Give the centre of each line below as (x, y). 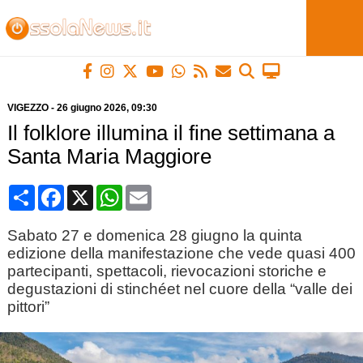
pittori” (28, 307)
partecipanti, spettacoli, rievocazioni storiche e (167, 271)
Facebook (92, 191)
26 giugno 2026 (91, 108)
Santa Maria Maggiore (109, 156)
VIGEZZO (28, 108)
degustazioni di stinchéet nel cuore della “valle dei (179, 289)
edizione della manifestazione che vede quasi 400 (181, 253)
